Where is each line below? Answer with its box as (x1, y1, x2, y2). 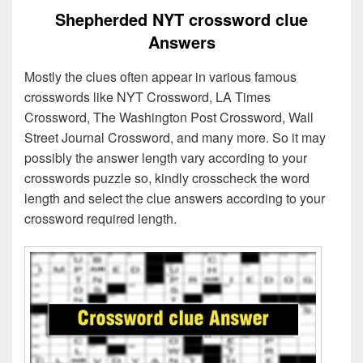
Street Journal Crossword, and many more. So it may (24, 128, 326, 147)
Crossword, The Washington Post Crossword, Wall (24, 108, 314, 127)
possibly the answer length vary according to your (24, 148, 307, 168)
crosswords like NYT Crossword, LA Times (24, 88, 271, 107)
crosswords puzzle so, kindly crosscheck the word (24, 169, 310, 188)
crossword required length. (24, 209, 177, 228)
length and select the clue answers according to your (24, 189, 325, 208)
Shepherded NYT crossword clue (55, 7, 308, 32)
